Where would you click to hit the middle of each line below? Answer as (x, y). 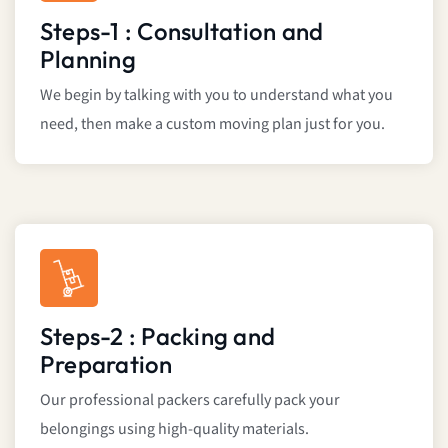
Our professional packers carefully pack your (190, 400)
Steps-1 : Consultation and (182, 30)
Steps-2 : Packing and (158, 335)
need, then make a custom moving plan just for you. (212, 124)
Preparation (106, 363)
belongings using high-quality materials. (174, 429)
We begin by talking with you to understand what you (216, 95)
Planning (88, 58)
